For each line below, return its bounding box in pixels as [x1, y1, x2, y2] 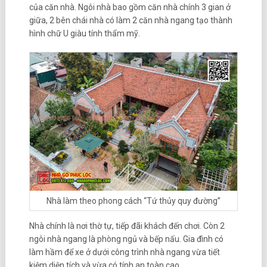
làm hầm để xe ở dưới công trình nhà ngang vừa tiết [29, 247, 220, 257]
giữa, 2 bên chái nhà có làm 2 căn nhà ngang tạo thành [29, 15, 232, 26]
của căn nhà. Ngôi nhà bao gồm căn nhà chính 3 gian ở [29, 2, 231, 13]
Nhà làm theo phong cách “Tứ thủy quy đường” [46, 195, 221, 206]
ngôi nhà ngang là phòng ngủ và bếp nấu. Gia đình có [29, 234, 223, 244]
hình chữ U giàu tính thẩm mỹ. [29, 29, 142, 39]
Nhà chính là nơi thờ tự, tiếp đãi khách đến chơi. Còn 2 [29, 221, 225, 231]
